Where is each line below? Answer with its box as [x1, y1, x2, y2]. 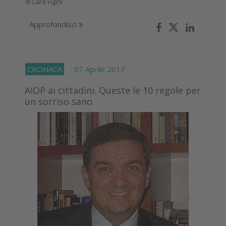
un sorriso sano [25, 95, 92, 107]
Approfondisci [29, 19, 79, 29]
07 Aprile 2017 [64, 64, 125, 74]
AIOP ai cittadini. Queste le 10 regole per [25, 84, 201, 96]
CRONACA [27, 64, 62, 74]
